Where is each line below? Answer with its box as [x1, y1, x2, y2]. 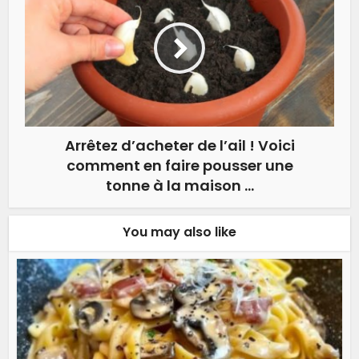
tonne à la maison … [105, 175, 254, 196]
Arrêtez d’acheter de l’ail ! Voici [64, 135, 295, 155]
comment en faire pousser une [66, 155, 293, 175]
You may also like [123, 222, 236, 241]
